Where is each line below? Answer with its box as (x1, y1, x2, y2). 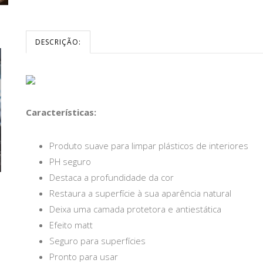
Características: (26, 106, 96, 119)
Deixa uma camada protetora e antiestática (49, 203, 221, 215)
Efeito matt (49, 219, 93, 231)
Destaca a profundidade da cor (49, 171, 174, 184)
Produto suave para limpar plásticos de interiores (49, 140, 248, 152)
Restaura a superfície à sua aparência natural (49, 187, 231, 200)
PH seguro (49, 156, 91, 168)
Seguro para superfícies (49, 235, 146, 247)
